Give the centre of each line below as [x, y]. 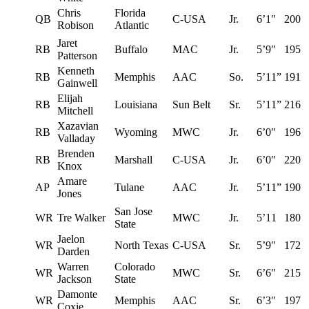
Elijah [70, 98]
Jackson [74, 279]
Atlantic [132, 25]
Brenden [76, 153]
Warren [73, 266]
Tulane [129, 187]
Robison [76, 25]
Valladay [76, 138]
